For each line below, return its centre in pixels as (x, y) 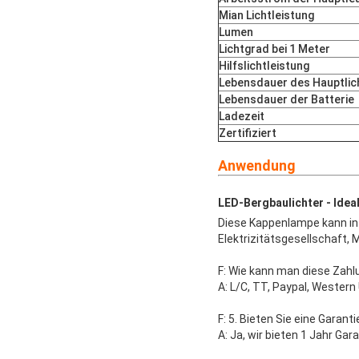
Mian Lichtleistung (266, 15)
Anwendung (257, 165)
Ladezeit (242, 116)
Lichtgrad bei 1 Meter (274, 48)
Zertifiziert (248, 133)
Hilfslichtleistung (264, 65)
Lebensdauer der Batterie (286, 99)
